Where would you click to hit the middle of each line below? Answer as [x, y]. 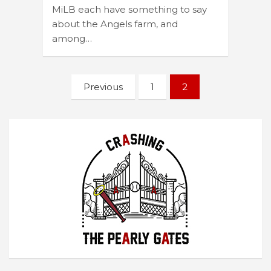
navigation [83, 103]
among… [72, 38]
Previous [103, 87]
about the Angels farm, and [115, 24]
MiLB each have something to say [129, 9]
